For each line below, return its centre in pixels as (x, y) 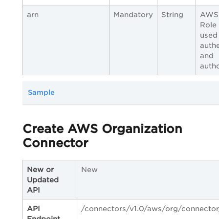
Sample (41, 93)
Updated (43, 180)
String (172, 15)
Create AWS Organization (102, 129)
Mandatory (133, 15)
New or (40, 170)
